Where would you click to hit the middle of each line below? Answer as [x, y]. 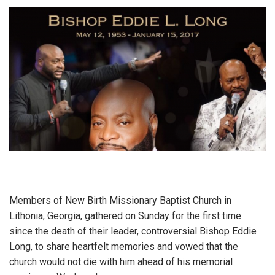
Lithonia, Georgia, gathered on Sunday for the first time [125, 215]
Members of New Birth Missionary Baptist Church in [120, 200]
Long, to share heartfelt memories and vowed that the [124, 246]
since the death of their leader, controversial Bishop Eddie [133, 231]
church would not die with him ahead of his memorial [121, 261]
